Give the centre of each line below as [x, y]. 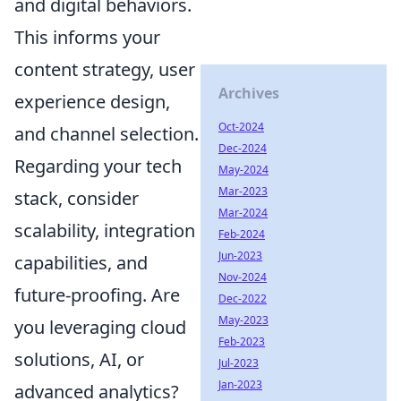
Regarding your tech [98, 166]
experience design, [92, 102]
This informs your [87, 37]
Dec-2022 [243, 299]
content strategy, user [105, 69]
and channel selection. [107, 134]
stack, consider [77, 198]
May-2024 [243, 170]
